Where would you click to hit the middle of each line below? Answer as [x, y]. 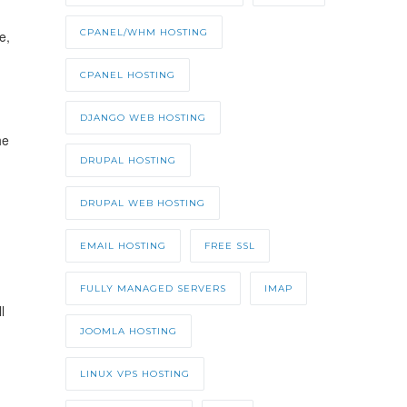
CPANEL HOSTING [127, 75]
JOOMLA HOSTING [128, 332]
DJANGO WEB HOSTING [143, 118]
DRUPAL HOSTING [128, 161]
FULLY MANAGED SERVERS [153, 289]
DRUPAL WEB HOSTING [142, 203]
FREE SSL [229, 246]
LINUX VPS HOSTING [134, 374]
